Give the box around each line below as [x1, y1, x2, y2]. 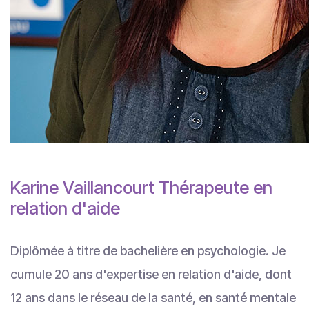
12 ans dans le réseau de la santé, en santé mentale [10, 290, 296, 305]
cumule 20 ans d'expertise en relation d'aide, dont [10, 267, 292, 281]
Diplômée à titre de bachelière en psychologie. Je [10, 243, 286, 258]
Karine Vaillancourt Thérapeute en [10, 177, 272, 198]
